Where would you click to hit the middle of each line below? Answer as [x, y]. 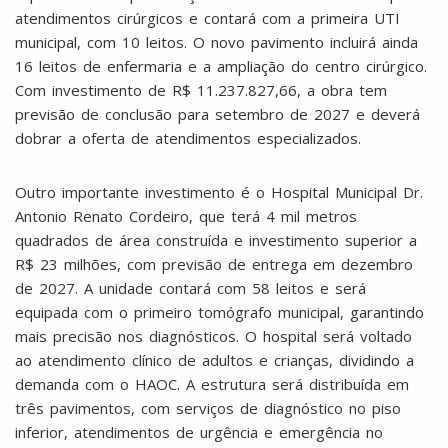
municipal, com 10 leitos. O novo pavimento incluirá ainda [216, 41]
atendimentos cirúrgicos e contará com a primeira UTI [207, 17]
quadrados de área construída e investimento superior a [216, 239]
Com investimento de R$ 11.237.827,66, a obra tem [201, 89]
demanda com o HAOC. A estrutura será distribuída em [212, 383]
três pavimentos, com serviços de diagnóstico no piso [208, 407]
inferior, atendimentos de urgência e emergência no [199, 431]
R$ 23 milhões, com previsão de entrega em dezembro [214, 263]
